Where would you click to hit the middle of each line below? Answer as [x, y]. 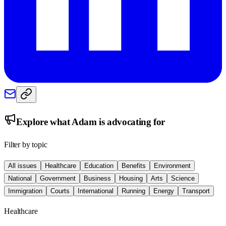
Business [97, 179]
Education [99, 166]
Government [58, 179]
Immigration [25, 191]
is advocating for [131, 122]
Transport [196, 191]
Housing [131, 179]
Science [183, 179]
